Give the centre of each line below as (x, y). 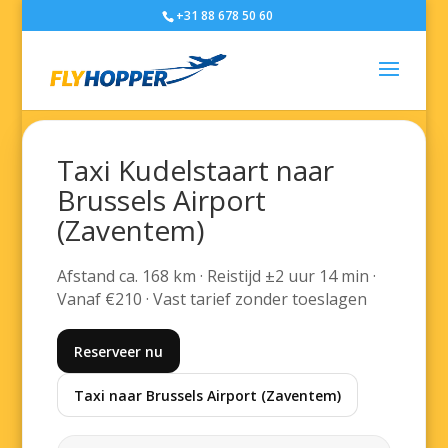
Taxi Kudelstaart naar (196, 170)
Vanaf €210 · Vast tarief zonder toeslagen (212, 299)
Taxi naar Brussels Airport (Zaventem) (208, 395)
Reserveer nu (119, 351)
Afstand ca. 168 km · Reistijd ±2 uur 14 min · (217, 276)
